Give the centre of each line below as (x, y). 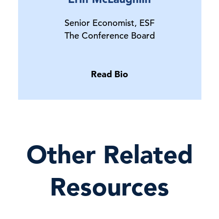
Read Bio (109, 74)
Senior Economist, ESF (109, 22)
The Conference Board (109, 35)
